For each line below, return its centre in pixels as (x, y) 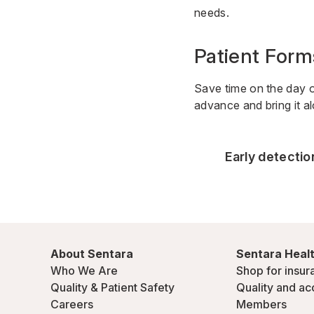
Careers (72, 304)
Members (261, 304)
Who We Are (84, 271)
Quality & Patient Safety (112, 287)
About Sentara (92, 254)
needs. (212, 13)
